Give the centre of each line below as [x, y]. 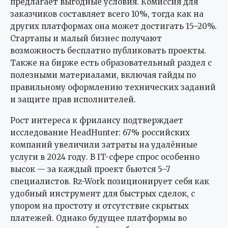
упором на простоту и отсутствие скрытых [99, 206]
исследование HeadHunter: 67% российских [100, 132]
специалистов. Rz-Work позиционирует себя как [110, 181]
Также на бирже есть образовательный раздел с [111, 63]
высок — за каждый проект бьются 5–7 [90, 169]
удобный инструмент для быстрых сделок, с [103, 193]
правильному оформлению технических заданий [113, 87]
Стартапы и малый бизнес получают [86, 38]
